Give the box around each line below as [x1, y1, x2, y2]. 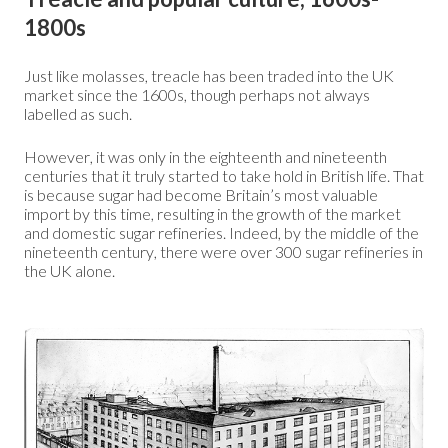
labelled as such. [24, 104, 132, 124]
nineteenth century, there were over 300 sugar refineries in [24, 242, 423, 262]
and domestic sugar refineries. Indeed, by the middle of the [24, 223, 419, 243]
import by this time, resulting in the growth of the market [24, 204, 401, 224]
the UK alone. [24, 261, 115, 281]
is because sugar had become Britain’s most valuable [24, 185, 378, 205]
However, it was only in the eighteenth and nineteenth [24, 147, 387, 167]
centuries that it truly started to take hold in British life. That [24, 166, 424, 186]
